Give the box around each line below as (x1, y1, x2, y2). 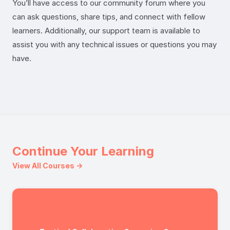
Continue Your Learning (12, 143, 154, 159)
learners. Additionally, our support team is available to (12, 25, 200, 35)
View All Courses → (12, 161, 83, 170)
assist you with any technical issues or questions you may (12, 39, 217, 49)
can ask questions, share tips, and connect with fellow (12, 11, 205, 22)
